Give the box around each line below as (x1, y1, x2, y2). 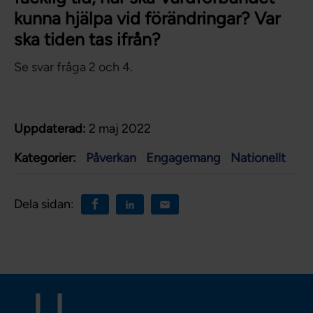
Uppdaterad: (14, 121, 86, 137)
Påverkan (86, 150, 136, 166)
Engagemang (146, 150, 221, 166)
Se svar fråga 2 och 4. (14, 59, 133, 75)
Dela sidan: (14, 196, 74, 212)
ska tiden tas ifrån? (14, 29, 161, 50)
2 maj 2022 (89, 121, 151, 137)
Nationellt (231, 150, 286, 166)
